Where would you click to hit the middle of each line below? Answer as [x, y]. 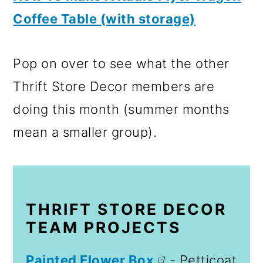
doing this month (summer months [121, 109]
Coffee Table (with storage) [104, 18]
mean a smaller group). [85, 132]
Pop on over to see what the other [121, 63]
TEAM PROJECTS [104, 227]
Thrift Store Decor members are [114, 86]
